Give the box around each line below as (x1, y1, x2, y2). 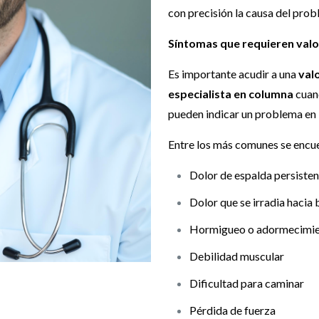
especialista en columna (168, 87, 293, 101)
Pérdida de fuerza (189, 303, 276, 318)
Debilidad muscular (189, 249, 284, 263)
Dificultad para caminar (189, 276, 304, 291)
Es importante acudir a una (168, 67, 298, 81)
